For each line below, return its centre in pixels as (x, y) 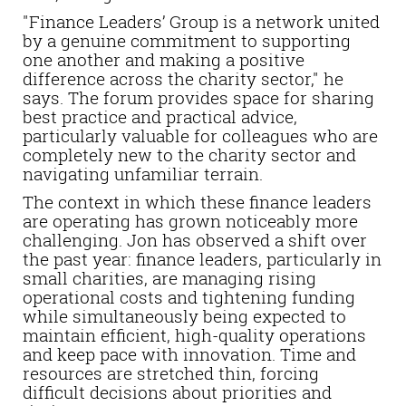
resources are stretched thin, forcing (171, 373)
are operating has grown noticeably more (190, 221)
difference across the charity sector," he (183, 78)
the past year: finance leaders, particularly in (202, 259)
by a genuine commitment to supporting (187, 40)
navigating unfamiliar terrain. (143, 174)
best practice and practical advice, (160, 116)
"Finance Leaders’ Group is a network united (201, 21)
